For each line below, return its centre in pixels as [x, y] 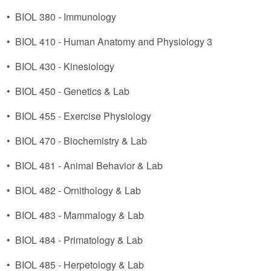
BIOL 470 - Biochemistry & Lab [81, 141]
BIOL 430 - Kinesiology [65, 66]
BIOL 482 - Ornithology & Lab [78, 190]
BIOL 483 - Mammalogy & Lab [80, 215]
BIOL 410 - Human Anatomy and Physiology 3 [114, 41]
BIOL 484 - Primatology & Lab [79, 240]
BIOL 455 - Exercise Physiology [83, 116]
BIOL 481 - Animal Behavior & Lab [89, 165]
